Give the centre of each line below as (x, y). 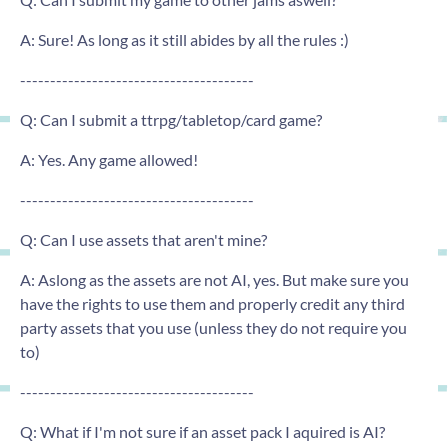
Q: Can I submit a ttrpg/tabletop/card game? (171, 119)
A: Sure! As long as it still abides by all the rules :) (184, 39)
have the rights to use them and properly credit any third (212, 303)
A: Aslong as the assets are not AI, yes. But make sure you (214, 279)
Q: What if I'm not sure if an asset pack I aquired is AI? (202, 431)
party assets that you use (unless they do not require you (213, 327)
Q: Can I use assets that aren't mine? (143, 239)
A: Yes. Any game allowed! (109, 159)
